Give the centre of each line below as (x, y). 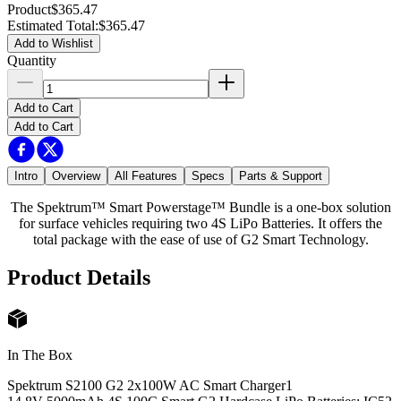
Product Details (79, 277)
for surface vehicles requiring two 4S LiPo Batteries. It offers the (200, 223)
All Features (146, 176)
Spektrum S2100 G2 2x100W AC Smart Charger (146, 385)
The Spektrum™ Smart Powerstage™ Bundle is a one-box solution (200, 207)
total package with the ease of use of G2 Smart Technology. (200, 239)
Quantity (32, 60)
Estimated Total (51, 26)
